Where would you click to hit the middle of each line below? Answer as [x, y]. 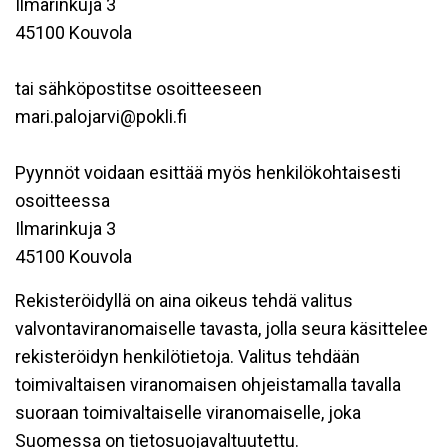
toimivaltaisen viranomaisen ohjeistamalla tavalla [208, 384]
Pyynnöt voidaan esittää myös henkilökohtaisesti [208, 172]
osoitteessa [62, 200]
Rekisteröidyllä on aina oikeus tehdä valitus [184, 300]
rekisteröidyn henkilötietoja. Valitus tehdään [187, 356]
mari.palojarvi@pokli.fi [101, 116]
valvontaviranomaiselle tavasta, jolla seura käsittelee [221, 328]
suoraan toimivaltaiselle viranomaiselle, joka [188, 412]
